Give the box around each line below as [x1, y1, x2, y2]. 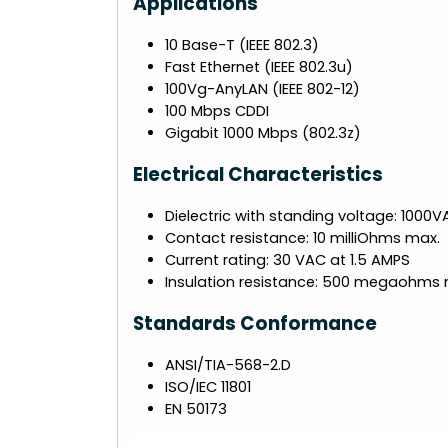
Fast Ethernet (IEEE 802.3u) [165, 57, 353, 77]
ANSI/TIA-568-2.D [165, 355, 291, 375]
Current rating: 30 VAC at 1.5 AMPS [165, 250, 410, 270]
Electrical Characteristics [133, 161, 383, 188]
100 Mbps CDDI [165, 101, 269, 121]
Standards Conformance [133, 310, 377, 337]
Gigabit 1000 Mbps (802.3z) [165, 123, 361, 143]
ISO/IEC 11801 [165, 377, 251, 397]
